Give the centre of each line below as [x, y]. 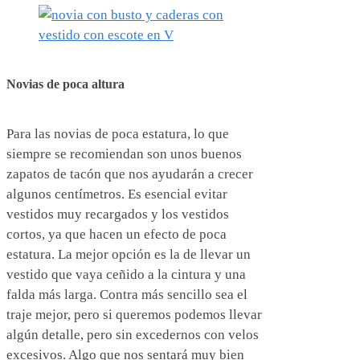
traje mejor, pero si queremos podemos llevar [134, 315]
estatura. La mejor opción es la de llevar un [129, 255]
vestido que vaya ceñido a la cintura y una [126, 275]
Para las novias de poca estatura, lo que [118, 134]
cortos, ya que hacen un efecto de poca [117, 235]
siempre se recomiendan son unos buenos [124, 154]
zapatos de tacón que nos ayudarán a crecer [130, 174]
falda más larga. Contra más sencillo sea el [127, 295]
